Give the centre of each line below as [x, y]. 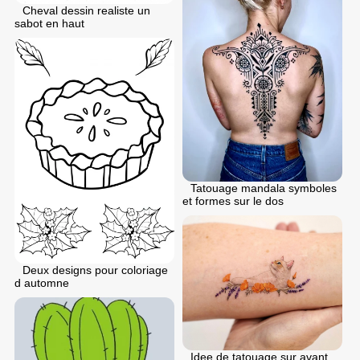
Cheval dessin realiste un [86, 10]
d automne [42, 283]
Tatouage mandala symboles [264, 188]
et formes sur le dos [233, 200]
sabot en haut [49, 23]
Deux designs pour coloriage [95, 270]
